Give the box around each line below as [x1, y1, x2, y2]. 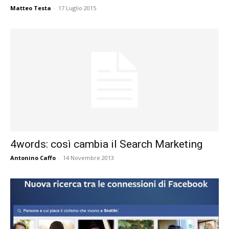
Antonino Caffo [10, 154, 56, 162]
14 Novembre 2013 [63, 154, 114, 162]
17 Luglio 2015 [58, 4, 96, 12]
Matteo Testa [10, 4, 51, 12]
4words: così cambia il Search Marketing [10, 138, 202, 151]
